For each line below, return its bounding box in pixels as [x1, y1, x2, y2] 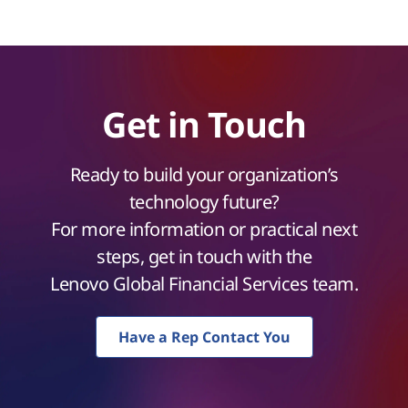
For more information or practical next [51, 217, 357, 242]
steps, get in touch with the [97, 244, 311, 270]
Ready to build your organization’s [69, 162, 339, 188]
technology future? [128, 189, 280, 215]
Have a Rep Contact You [117, 327, 291, 348]
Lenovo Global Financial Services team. [50, 271, 358, 297]
